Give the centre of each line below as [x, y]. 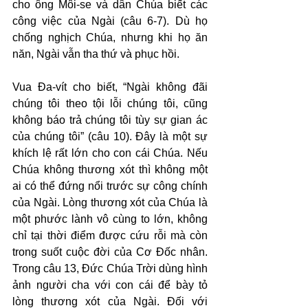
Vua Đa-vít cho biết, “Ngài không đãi [110, 87]
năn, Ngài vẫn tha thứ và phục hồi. [96, 54]
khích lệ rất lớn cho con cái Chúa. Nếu [110, 153]
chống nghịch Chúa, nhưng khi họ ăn [110, 37]
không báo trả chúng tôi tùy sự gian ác [110, 120]
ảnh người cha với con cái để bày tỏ [110, 285]
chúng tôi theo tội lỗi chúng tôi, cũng [110, 103]
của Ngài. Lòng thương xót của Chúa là [110, 202]
